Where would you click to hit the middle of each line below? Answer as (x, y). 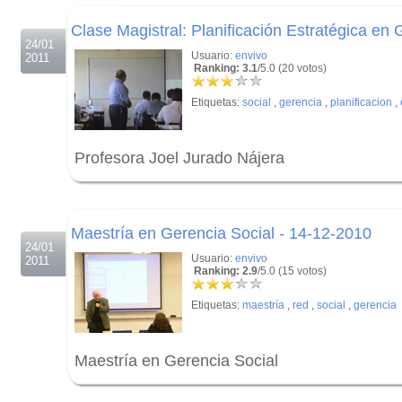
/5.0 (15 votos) (292, 271)
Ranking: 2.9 (224, 271)
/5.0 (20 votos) (292, 68)
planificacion (361, 102)
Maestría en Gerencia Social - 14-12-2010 (221, 233)
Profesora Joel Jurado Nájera (179, 158)
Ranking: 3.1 (224, 68)
